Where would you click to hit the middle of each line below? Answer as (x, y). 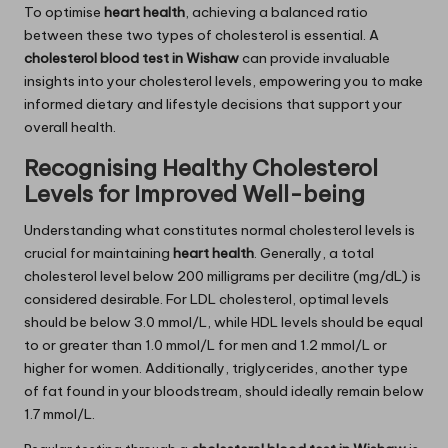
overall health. (70, 126)
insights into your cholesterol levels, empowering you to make (223, 80)
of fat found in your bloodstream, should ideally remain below (224, 390)
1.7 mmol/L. (59, 413)
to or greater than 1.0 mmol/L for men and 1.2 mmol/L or (205, 344)
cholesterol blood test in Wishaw (131, 57)
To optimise (64, 11)
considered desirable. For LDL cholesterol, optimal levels (206, 298)
